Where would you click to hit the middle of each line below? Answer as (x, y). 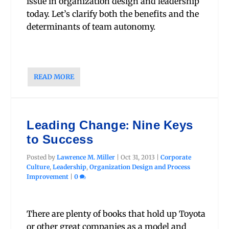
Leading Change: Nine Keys (110, 126)
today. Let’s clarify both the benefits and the (113, 14)
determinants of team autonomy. (91, 26)
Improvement (48, 177)
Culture (38, 167)
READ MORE (54, 77)
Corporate (176, 157)
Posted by (42, 157)
